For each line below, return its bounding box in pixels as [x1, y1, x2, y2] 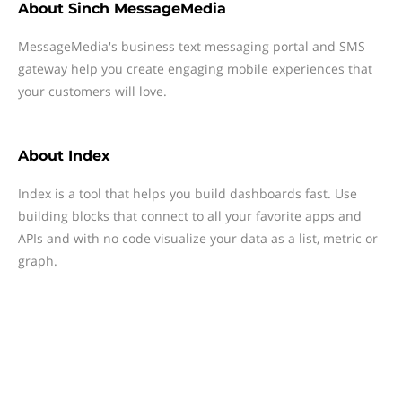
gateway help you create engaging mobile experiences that [18, 60, 372, 77]
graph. [18, 252, 57, 269]
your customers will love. [18, 83, 167, 100]
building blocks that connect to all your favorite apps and [18, 207, 362, 224]
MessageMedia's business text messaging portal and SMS [18, 38, 365, 55]
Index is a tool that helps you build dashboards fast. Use [18, 185, 357, 202]
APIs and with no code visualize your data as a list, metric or [18, 230, 378, 247]
